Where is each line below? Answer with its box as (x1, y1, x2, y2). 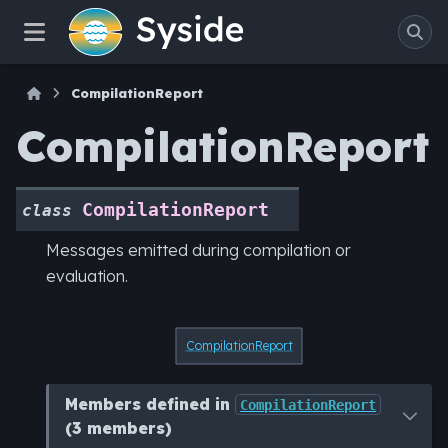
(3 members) (65, 417, 173, 438)
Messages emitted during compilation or (46, 240, 351, 261)
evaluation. (46, 266, 128, 287)
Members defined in (65, 393, 236, 414)
